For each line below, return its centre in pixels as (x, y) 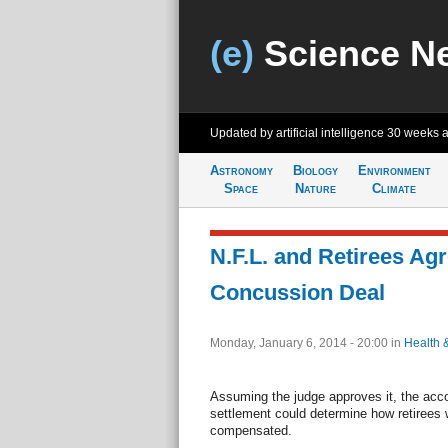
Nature (315, 188)
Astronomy (241, 170)
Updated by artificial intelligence (298, 133)
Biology (315, 170)
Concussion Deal (297, 292)
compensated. (250, 430)
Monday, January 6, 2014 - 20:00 (300, 343)
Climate (394, 188)
